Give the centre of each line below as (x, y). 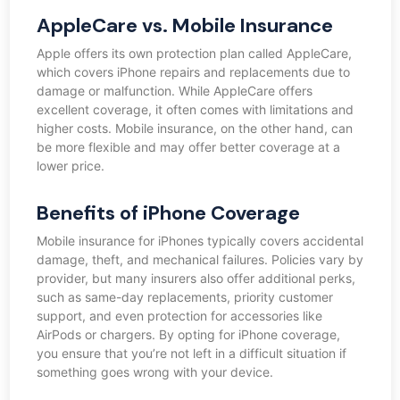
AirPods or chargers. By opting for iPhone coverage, (188, 335)
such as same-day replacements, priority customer (184, 297)
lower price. (70, 166)
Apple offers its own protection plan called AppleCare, (194, 54)
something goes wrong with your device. (154, 372)
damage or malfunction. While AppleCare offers (174, 91)
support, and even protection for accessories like (179, 316)
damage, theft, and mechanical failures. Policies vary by (200, 260)
